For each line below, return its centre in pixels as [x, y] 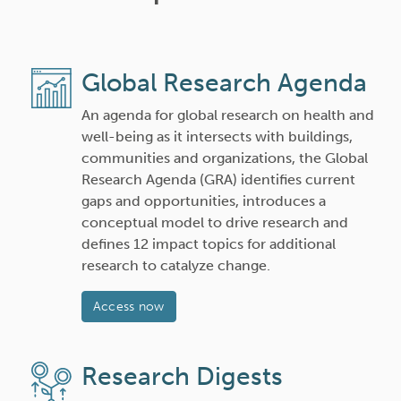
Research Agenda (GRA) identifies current [218, 179]
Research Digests [182, 376]
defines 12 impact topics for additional [208, 244]
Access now [128, 307]
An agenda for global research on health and [227, 115]
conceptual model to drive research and [214, 222]
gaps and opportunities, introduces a [203, 201]
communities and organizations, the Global [224, 158]
